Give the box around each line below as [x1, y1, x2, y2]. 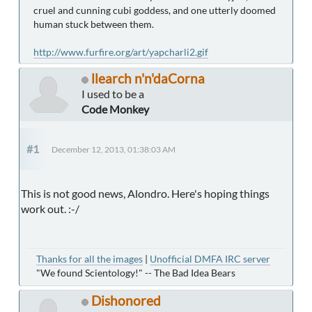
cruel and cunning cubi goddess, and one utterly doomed [33, 4, 276, 17]
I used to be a [81, 87, 144, 101]
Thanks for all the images [36, 253, 143, 265]
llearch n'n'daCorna [91, 70, 205, 87]
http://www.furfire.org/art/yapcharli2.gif [33, 46, 208, 58]
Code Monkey [81, 102, 149, 116]
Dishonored [91, 292, 161, 309]
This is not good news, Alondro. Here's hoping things [21, 187, 270, 201]
